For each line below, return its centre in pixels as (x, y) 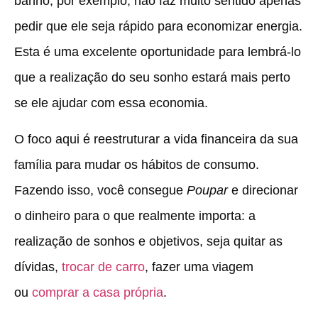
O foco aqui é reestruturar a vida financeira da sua (156, 139)
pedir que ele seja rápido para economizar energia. (158, 27)
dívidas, (38, 267)
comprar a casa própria (98, 292)
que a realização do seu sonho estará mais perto (152, 78)
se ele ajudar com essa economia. (111, 103)
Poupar (207, 190)
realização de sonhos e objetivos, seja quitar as (148, 241)
